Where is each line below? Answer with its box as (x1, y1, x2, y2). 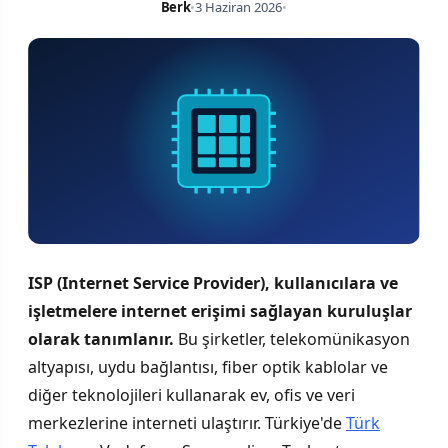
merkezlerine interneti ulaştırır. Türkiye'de (28, 411, 346, 434)
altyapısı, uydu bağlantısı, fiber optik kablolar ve (28, 355, 388, 378)
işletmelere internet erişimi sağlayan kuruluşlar (28, 299, 412, 322)
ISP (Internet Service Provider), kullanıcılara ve (28, 271, 398, 294)
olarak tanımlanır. (28, 327, 174, 350)
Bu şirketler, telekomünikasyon (174, 327, 410, 350)
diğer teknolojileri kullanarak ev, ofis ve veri (28, 383, 355, 406)
